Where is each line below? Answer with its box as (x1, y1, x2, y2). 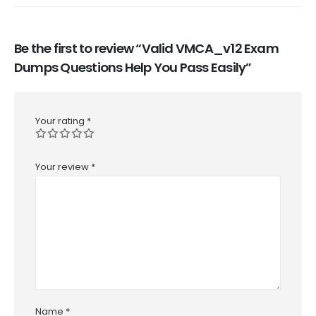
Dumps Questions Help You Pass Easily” (14, 58, 252, 76)
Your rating (35, 114, 87, 128)
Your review (35, 160, 91, 174)
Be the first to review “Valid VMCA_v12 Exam (14, 39, 279, 57)
